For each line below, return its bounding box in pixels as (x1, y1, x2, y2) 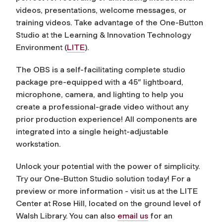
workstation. (16, 139, 63, 149)
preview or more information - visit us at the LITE (16, 186, 198, 196)
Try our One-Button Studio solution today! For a (16, 173, 191, 183)
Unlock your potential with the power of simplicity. (16, 161, 200, 171)
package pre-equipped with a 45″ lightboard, (16, 77, 183, 87)
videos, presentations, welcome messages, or (16, 5, 186, 15)
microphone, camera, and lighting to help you (16, 89, 183, 99)
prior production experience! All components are (16, 114, 197, 124)
